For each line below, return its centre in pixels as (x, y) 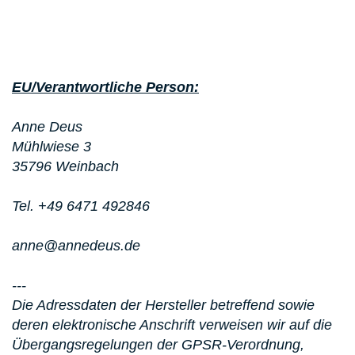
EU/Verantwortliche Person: (105, 88)
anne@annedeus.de (78, 246)
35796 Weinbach (65, 167)
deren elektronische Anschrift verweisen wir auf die (172, 325)
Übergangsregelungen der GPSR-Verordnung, (158, 345)
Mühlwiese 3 (52, 147)
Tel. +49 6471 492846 (81, 206)
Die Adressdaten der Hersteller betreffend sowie (163, 305)
